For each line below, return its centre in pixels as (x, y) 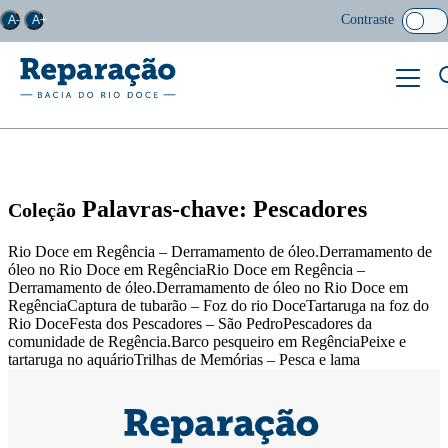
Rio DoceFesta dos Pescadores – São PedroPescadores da (190, 323)
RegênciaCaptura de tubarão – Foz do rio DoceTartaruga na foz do (218, 305)
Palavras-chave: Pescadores (221, 208)
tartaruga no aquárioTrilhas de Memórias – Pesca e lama (184, 359)
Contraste (367, 19)
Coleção (42, 209)
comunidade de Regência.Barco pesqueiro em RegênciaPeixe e (207, 341)
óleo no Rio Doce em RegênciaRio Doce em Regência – (186, 269)
